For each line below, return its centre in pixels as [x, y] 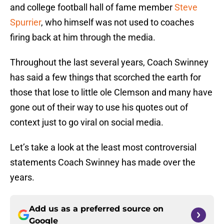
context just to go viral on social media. [87, 122]
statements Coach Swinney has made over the [103, 162]
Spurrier [25, 22]
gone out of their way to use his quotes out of [99, 107]
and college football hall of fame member [92, 7]
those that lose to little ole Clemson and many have [111, 92]
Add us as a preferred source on [96, 209]
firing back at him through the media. [83, 37]
